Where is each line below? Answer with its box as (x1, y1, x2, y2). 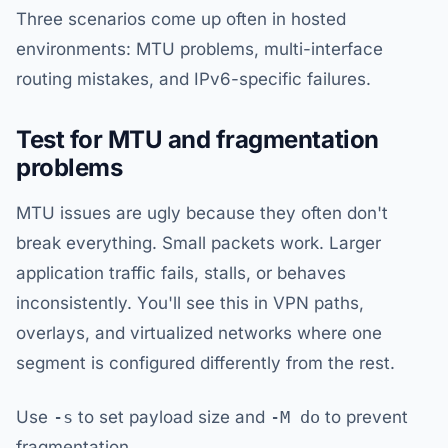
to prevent (320, 407, 408, 428)
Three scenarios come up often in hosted (16, 9, 346, 30)
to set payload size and (73, 407, 270, 428)
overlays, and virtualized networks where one (16, 323, 382, 344)
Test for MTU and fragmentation (16, 125, 379, 155)
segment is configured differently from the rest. (16, 353, 395, 374)
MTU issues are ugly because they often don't (16, 203, 388, 224)
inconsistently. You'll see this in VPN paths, (16, 293, 364, 314)
